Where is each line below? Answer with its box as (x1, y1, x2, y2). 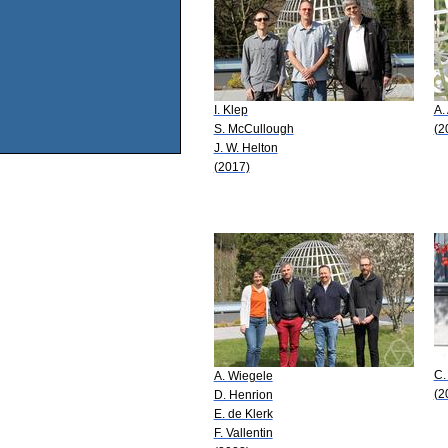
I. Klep (213, 102, 248, 117)
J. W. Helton (213, 140, 278, 155)
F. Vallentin (213, 425, 273, 440)
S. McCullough (213, 121, 294, 136)
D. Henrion (213, 387, 273, 402)
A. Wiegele (213, 368, 273, 383)
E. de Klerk (213, 406, 273, 421)
